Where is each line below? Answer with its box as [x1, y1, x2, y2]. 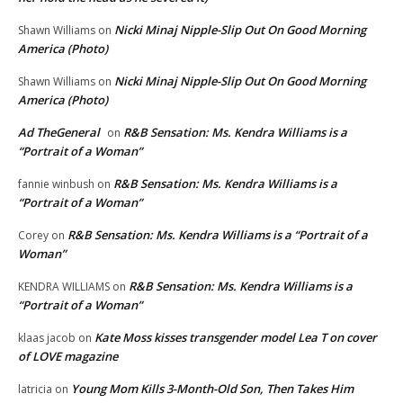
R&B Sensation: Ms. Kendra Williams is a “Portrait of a [67, 226, 368, 243]
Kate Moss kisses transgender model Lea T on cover [94, 328, 377, 345]
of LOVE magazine [18, 347, 118, 364]
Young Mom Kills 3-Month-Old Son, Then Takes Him [71, 380, 354, 397]
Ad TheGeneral [18, 123, 100, 140]
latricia [18, 381, 52, 397]
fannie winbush [18, 175, 94, 192]
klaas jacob [18, 329, 76, 345]
